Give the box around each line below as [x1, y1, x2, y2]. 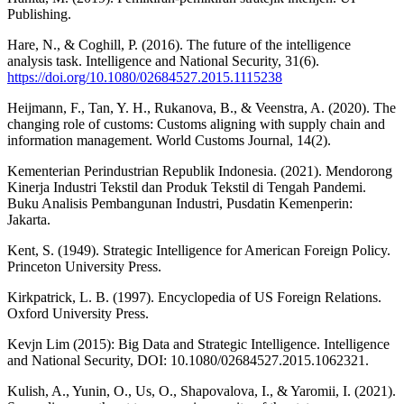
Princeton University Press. [7, 259, 161, 275]
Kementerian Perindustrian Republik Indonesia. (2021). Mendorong [7, 163, 392, 179]
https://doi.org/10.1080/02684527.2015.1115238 [7, 69, 282, 86]
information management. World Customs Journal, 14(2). [7, 133, 331, 149]
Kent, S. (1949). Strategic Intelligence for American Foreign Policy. [7, 243, 390, 259]
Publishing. [7, 6, 71, 23]
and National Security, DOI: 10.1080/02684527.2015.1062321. [7, 353, 369, 369]
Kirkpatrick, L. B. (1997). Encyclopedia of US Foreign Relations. [7, 289, 381, 306]
